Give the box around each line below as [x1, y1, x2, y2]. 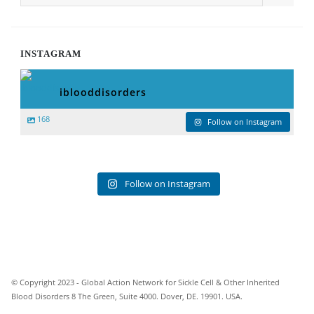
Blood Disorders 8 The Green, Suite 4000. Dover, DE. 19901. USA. [11, 291, 243, 301]
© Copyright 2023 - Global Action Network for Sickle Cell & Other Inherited [11, 277, 280, 287]
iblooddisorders [60, 86, 146, 100]
